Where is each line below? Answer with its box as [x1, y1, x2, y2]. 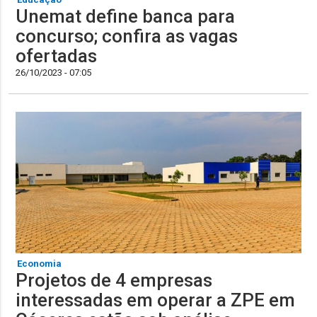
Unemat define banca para [16, 5, 236, 27]
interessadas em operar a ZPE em [16, 289, 296, 311]
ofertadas [16, 45, 98, 67]
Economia [17, 258, 62, 269]
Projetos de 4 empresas [16, 269, 213, 291]
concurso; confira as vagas [16, 25, 238, 47]
